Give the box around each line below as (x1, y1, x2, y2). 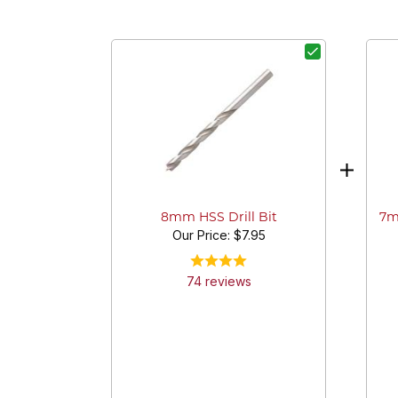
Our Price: (171, 227, 234, 243)
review (201, 274, 245, 289)
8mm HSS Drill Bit (160, 211, 277, 225)
